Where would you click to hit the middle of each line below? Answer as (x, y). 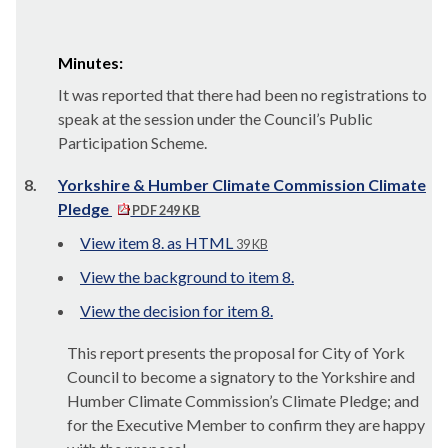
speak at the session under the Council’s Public (215, 118)
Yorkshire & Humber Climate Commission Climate (242, 184)
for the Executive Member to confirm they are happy (246, 424)
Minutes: (90, 62)
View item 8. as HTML (156, 242)
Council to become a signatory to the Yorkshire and (241, 376)
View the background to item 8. (187, 276)
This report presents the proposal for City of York (236, 352)
